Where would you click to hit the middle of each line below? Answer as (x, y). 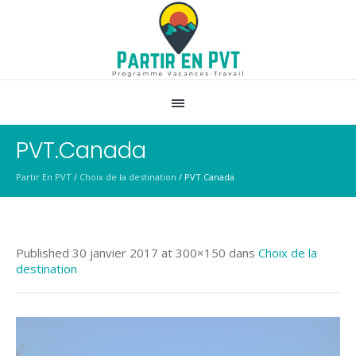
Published (44, 253)
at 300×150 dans (208, 253)
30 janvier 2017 (115, 253)
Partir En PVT (44, 177)
